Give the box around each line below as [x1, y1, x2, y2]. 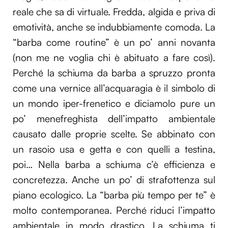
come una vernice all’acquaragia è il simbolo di [13, 82, 215, 95]
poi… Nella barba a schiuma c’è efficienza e [13, 158, 215, 171]
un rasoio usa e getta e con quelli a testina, [13, 143, 215, 156]
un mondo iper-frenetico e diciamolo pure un [13, 97, 215, 110]
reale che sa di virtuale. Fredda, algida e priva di [13, 6, 215, 18]
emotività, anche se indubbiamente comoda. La [13, 21, 215, 34]
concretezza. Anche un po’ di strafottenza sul [13, 174, 215, 186]
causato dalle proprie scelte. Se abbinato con [13, 128, 215, 140]
